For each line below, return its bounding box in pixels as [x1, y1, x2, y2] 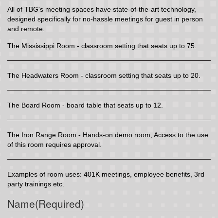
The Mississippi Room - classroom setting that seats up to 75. [7, 42, 197, 50]
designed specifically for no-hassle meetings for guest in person [7, 15, 203, 23]
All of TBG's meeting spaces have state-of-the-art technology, [7, 5, 196, 13]
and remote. [7, 25, 45, 33]
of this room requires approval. [7, 141, 102, 148]
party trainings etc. [7, 180, 64, 188]
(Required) [35, 196, 84, 211]
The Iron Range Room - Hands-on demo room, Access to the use [7, 131, 208, 139]
